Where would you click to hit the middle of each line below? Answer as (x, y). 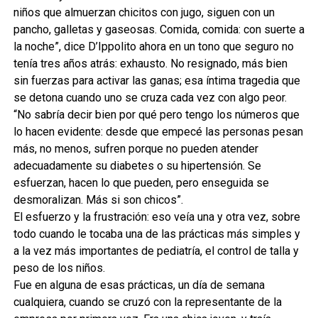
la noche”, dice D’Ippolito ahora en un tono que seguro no (153, 46)
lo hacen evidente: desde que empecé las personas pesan (158, 131)
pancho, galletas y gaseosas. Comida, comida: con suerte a (159, 29)
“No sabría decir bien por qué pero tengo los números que (156, 114)
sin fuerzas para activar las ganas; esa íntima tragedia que (157, 80)
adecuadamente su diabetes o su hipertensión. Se (137, 165)
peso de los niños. (59, 268)
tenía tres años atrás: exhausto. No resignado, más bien (150, 63)
